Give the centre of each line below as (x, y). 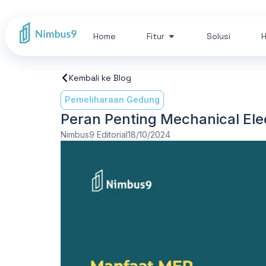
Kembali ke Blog (100, 78)
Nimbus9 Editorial (94, 134)
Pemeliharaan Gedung (112, 100)
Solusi (218, 36)
